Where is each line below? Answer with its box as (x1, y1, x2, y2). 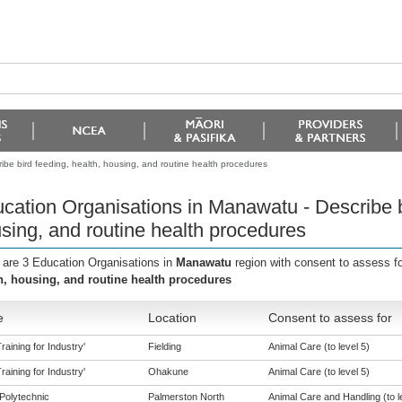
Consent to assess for (267, 310, 392, 325)
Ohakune (147, 366, 188, 377)
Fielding (147, 341, 181, 352)
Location (147, 310, 197, 325)
